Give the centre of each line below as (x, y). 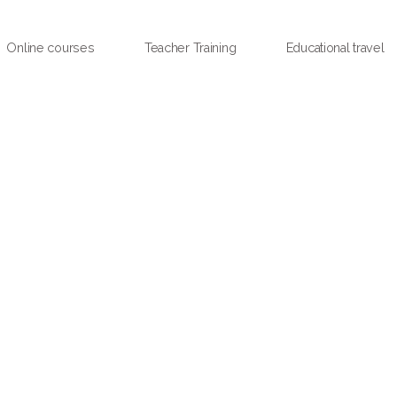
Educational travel (335, 47)
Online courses (51, 47)
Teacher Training (190, 47)
